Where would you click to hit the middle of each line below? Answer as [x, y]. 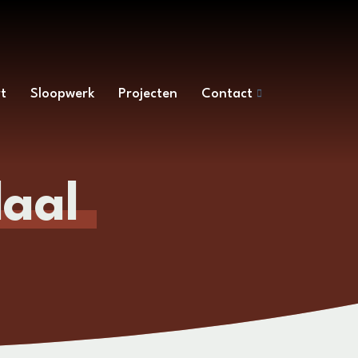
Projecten [148, 93]
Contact [227, 93]
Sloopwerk [62, 93]
